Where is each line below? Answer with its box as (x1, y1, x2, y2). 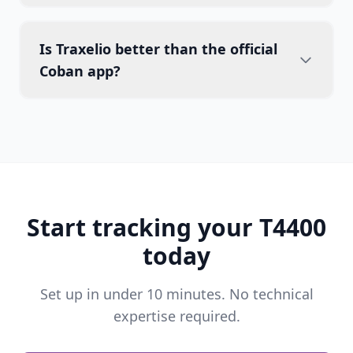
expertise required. (113, 307, 240, 325)
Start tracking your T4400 (27, 211, 326, 243)
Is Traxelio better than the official (39, 39, 277, 58)
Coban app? (39, 61, 121, 80)
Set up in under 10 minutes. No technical (39, 284, 314, 303)
